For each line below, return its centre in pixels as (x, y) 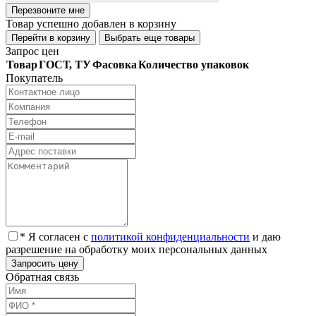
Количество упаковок (194, 65)
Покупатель (34, 78)
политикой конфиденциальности (170, 237)
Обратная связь (42, 277)
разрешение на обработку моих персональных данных (136, 250)
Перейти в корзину (51, 38)
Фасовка (115, 65)
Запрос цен (32, 51)
